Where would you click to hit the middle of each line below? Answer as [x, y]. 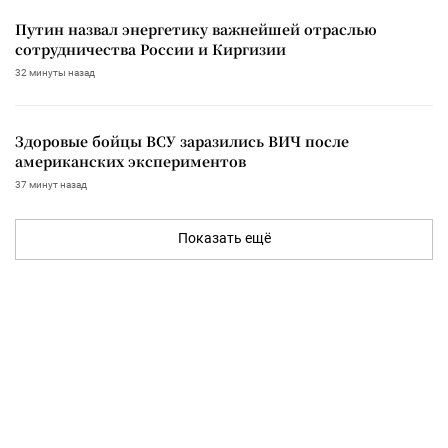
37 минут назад [51, 184]
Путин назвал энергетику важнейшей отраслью [196, 28]
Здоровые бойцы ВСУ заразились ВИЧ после [182, 140]
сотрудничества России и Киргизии [150, 48]
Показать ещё [224, 237]
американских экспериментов [130, 160]
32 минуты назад [55, 72]
